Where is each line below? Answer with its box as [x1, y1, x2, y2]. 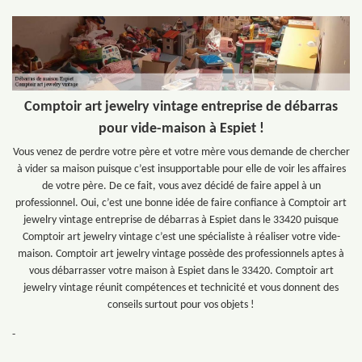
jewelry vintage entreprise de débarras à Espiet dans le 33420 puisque [23, 213, 339, 226]
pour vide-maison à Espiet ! [98, 120, 264, 137]
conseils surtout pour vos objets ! [107, 298, 255, 311]
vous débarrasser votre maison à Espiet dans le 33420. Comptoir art [28, 264, 334, 277]
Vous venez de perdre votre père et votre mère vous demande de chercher [12, 145, 350, 158]
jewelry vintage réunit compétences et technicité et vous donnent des [23, 281, 339, 294]
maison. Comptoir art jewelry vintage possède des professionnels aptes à [18, 247, 344, 260]
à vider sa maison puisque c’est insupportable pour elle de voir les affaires [16, 162, 346, 175]
